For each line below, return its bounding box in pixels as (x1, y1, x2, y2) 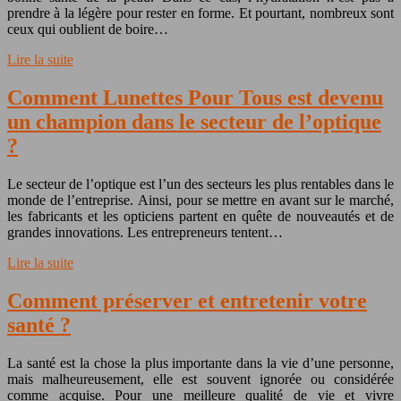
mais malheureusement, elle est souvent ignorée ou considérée (7, 371, 394, 387)
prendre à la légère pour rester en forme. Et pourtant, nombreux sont (7, 4, 394, 21)
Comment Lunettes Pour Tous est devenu (7, 85, 383, 109)
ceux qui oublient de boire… (7, 21, 168, 37)
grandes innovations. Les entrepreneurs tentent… (7, 224, 283, 240)
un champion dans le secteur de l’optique (7, 109, 381, 133)
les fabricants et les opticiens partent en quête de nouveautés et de (7, 208, 394, 224)
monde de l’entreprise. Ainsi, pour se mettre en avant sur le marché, (7, 192, 394, 208)
